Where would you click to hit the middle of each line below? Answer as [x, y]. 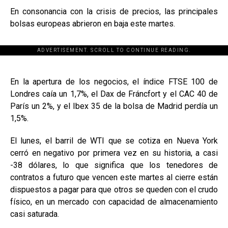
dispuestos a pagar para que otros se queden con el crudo [114, 190]
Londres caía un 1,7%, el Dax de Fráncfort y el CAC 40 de [114, 94]
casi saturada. [35, 214]
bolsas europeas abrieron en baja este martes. [93, 24]
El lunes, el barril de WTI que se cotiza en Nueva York [114, 141]
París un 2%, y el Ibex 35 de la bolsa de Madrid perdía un [114, 106]
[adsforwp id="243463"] [114, 55]
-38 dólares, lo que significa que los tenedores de [114, 165]
